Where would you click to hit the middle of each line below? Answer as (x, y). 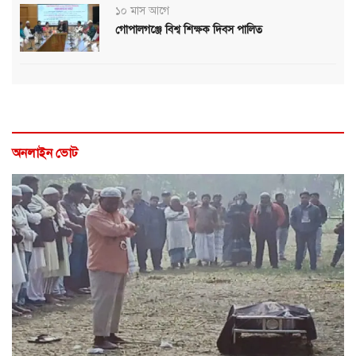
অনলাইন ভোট (45, 153)
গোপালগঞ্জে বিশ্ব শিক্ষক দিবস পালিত (189, 29)
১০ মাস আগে (142, 10)
